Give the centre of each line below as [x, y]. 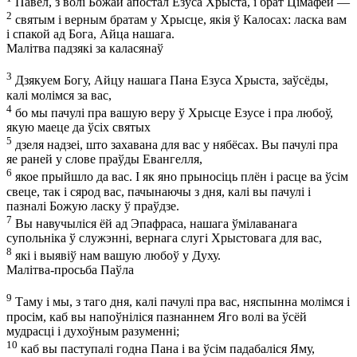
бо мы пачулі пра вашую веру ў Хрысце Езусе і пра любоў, [173, 113]
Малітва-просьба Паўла [70, 270]
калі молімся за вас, [59, 95]
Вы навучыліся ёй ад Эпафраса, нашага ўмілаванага [155, 223]
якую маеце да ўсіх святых [78, 127]
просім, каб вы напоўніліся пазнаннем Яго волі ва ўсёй [157, 316]
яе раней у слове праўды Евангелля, [104, 159]
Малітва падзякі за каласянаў [85, 49]
